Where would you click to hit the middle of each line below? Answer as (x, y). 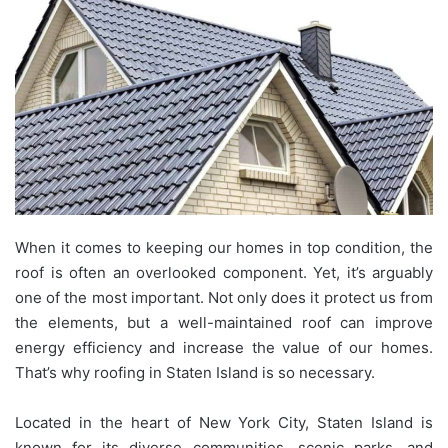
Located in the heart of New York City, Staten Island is (224, 423)
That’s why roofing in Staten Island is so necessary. (195, 373)
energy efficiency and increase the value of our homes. (224, 348)
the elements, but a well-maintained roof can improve (224, 323)
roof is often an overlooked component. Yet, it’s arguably (224, 273)
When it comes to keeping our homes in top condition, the (224, 248)
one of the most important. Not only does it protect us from (224, 298)
